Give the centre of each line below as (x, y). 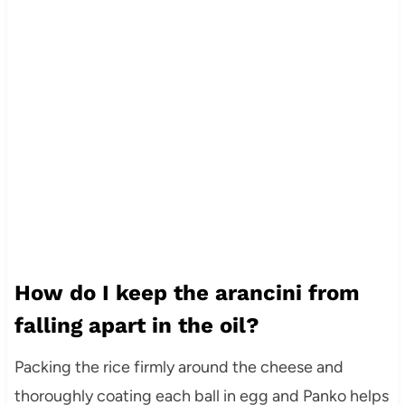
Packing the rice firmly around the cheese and (179, 367)
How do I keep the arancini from (187, 292)
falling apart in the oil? (137, 325)
